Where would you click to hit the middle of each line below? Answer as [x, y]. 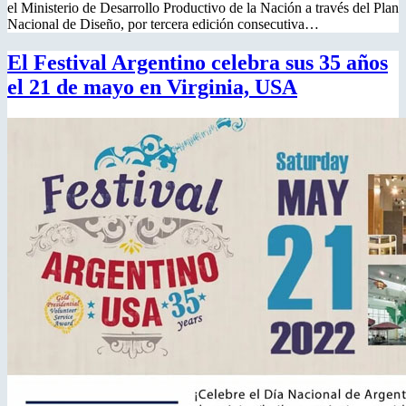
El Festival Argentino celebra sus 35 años [198, 62]
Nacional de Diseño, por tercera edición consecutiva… [163, 24]
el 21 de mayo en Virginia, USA [152, 87]
